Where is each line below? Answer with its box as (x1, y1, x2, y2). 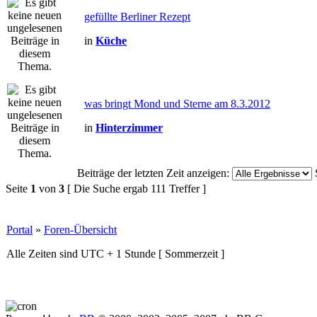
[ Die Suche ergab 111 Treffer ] (64, 183, 206, 195)
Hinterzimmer (96, 122, 163, 134)
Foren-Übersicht (44, 224, 117, 236)
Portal (6, 224, 33, 236)
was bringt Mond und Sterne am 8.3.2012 (84, 98, 270, 110)
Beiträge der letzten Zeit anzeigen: (76, 167, 229, 179)
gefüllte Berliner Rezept (84, 11, 190, 23)
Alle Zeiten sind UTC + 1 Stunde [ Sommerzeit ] (6, 248, 224, 260)
